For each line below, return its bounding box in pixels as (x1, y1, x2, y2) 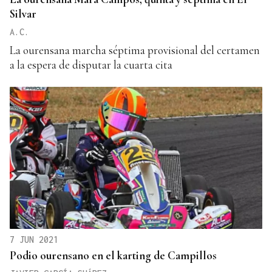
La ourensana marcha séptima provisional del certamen (10, 43, 260, 58)
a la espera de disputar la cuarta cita (10, 58, 172, 72)
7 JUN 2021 (10, 234, 58, 245)
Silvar (10, 7, 36, 21)
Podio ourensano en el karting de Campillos (10, 248, 217, 262)
